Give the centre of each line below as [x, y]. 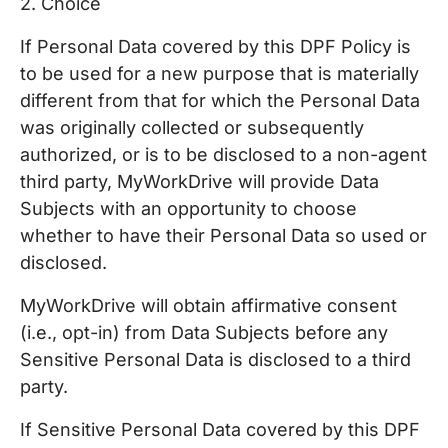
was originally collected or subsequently [192, 127]
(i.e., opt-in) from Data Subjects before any [204, 332]
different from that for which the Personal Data [220, 100]
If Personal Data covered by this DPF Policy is [215, 46]
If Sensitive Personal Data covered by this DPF [220, 429]
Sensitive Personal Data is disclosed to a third [215, 359]
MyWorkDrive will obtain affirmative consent [208, 305]
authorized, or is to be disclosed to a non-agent [223, 154]
